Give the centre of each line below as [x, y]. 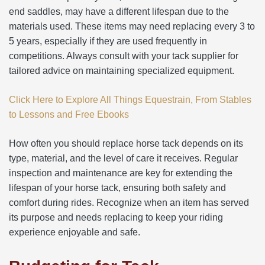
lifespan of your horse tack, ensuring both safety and [117, 188]
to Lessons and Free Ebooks [69, 114]
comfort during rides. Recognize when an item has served [129, 202]
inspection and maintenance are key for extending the [121, 173]
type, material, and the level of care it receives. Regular [123, 158]
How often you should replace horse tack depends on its [126, 143]
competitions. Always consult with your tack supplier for [124, 56]
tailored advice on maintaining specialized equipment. [122, 70]
